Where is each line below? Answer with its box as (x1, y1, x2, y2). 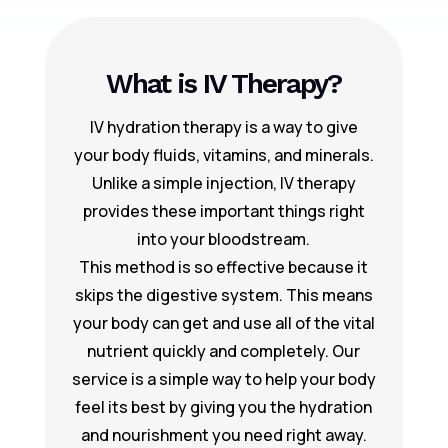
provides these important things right (82, 200, 365, 222)
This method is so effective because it (79, 256, 369, 278)
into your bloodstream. (137, 228, 311, 250)
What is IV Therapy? (106, 67, 342, 100)
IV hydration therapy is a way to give (89, 116, 358, 138)
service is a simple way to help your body (71, 368, 376, 390)
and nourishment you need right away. (80, 424, 367, 446)
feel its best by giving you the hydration (75, 396, 373, 418)
